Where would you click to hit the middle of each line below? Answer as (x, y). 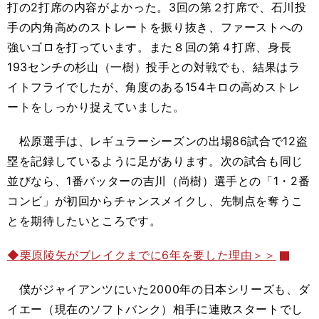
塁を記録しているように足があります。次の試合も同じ (155, 161)
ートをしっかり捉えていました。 (96, 107)
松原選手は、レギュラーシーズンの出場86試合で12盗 (158, 141)
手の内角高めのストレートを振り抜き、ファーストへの (155, 27)
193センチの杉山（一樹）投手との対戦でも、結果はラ (154, 67)
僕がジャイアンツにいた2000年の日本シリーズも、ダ (159, 289)
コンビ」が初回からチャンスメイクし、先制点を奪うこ (156, 201)
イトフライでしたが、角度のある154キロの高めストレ (154, 87)
